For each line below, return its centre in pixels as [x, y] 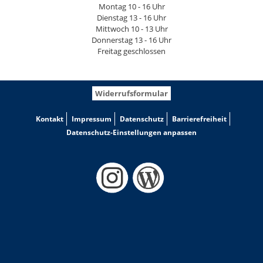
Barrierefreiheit [199, 119]
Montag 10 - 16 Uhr [131, 6]
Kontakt [50, 119]
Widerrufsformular [131, 93]
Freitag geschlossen [131, 51]
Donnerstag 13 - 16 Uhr [131, 40]
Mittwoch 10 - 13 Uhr [131, 29]
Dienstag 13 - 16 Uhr [131, 18]
